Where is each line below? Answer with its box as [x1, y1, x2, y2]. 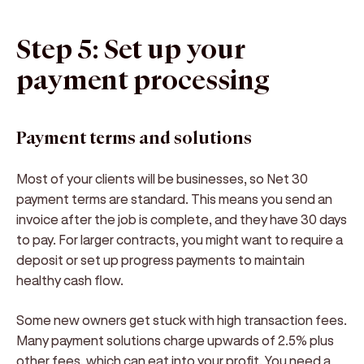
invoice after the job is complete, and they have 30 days [16, 211, 347, 227]
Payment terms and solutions [16, 128, 252, 149]
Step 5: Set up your [16, 32, 245, 68]
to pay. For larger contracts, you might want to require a [16, 232, 343, 247]
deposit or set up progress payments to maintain [16, 252, 305, 267]
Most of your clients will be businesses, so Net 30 [16, 171, 308, 186]
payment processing [16, 63, 270, 99]
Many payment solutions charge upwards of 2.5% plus [16, 332, 334, 348]
